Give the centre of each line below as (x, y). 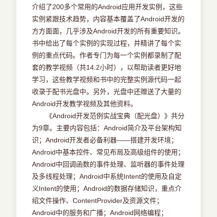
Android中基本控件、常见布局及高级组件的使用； (108, 152)
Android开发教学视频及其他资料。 (85, 104)
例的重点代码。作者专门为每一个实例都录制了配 (107, 55)
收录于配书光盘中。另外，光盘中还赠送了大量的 (107, 92)
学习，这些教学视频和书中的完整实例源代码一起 (107, 80)
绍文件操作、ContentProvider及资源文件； (98, 201)
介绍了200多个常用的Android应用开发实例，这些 (108, 7)
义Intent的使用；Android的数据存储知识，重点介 (107, 189)
